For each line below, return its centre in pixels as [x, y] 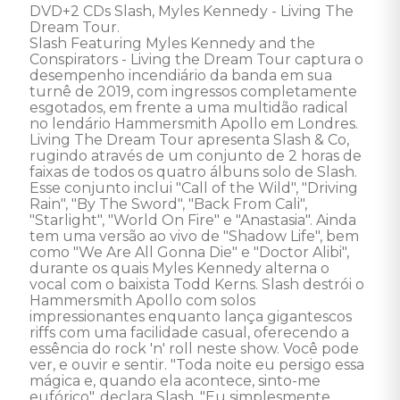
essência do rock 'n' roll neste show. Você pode [196, 349]
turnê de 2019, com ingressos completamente [195, 92]
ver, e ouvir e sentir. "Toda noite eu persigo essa [199, 365]
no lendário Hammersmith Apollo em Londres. [197, 124]
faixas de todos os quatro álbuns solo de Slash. [195, 172]
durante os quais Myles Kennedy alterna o [181, 268]
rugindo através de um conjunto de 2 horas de [197, 156]
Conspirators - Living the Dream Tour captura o [198, 59]
